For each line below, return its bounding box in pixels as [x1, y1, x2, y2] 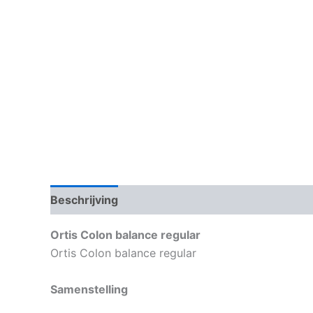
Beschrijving [50, 193, 118, 208]
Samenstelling [50, 282, 128, 296]
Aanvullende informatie [133, 193, 261, 208]
